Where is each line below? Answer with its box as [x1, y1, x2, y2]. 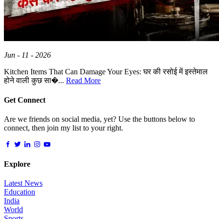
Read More [66, 76, 101, 85]
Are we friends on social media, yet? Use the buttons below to [4, 114, 195, 123]
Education [4, 188, 35, 197]
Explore [4, 160, 30, 169]
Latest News [4, 179, 43, 188]
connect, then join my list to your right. [4, 123, 123, 132]
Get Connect [4, 95, 45, 104]
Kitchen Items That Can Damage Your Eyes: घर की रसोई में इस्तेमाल [4, 67, 208, 76]
